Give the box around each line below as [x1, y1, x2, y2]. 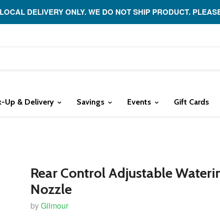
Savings [77, 97, 107, 107]
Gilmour [41, 200, 69, 212]
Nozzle [30, 181, 72, 198]
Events [127, 97, 153, 107]
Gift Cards [174, 97, 209, 107]
